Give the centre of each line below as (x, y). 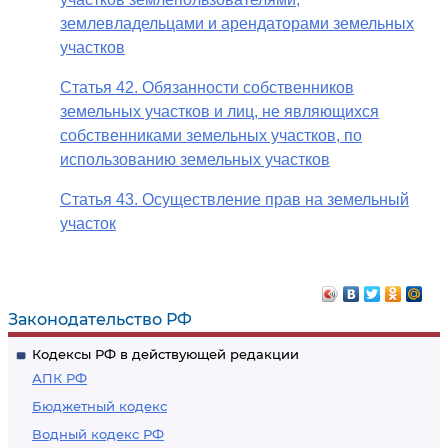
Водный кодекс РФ (98, 434)
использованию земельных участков (195, 159)
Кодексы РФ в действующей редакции (165, 354)
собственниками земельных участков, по (211, 135)
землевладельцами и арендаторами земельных (237, 23)
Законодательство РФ (100, 319)
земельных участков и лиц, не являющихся (219, 111)
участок (88, 223)
